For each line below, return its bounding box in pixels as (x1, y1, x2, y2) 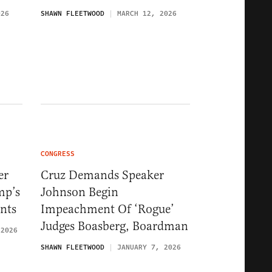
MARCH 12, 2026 (117, 8, 177, 19)
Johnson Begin (41, 184, 118, 200)
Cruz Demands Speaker (41, 167, 164, 183)
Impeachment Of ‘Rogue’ (41, 201, 174, 217)
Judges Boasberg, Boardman (41, 218, 188, 234)
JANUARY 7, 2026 (117, 242, 181, 253)
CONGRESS (41, 148, 75, 159)
